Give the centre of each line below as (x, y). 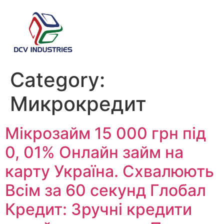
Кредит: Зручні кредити (98, 209)
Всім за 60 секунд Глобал (105, 190)
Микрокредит (78, 103)
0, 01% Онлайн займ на (94, 152)
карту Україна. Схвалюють (109, 171)
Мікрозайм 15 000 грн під (105, 133)
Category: (57, 79)
